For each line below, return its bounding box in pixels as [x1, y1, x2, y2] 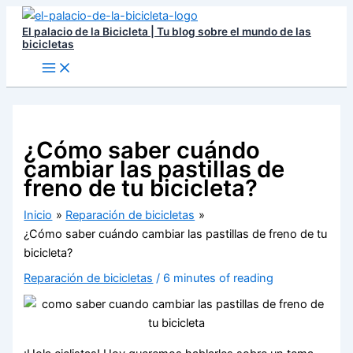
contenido [6, 46, 60, 60]
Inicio [24, 207, 53, 222]
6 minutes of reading [163, 270, 274, 285]
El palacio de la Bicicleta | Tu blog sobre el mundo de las [22, 25, 311, 38]
